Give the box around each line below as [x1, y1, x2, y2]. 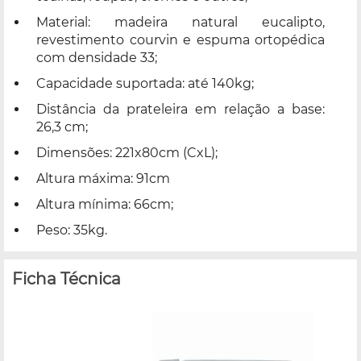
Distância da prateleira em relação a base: [36, 101, 325, 117]
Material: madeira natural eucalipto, [36, 14, 325, 30]
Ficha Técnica [12, 268, 121, 288]
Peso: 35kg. [36, 222, 107, 238]
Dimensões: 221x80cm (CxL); [36, 144, 218, 160]
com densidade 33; [36, 49, 157, 65]
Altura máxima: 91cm [36, 170, 170, 186]
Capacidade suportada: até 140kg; [36, 75, 254, 91]
